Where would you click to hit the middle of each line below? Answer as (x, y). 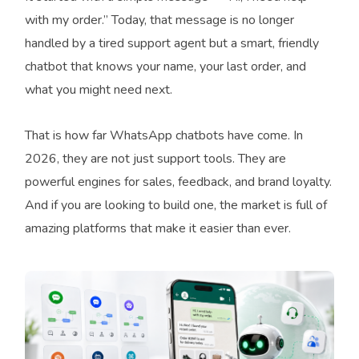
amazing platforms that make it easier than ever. (158, 229)
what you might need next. (99, 90)
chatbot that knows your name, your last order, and (165, 67)
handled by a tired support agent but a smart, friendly (172, 44)
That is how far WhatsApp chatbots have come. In (164, 136)
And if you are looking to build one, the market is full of (176, 206)
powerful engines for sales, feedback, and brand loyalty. (178, 182)
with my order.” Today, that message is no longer (159, 20)
